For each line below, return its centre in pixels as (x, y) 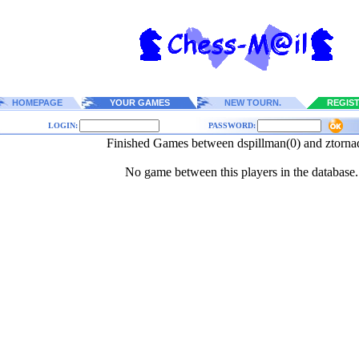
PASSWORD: (232, 125)
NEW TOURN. (253, 103)
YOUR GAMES (139, 103)
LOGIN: (63, 125)
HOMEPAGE (37, 103)
